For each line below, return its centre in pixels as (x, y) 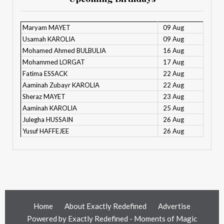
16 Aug (173, 51)
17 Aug (173, 62)
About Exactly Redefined (105, 206)
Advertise (174, 206)
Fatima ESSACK (45, 74)
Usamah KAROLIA (49, 39)
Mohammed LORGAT (54, 62)
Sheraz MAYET (44, 97)
